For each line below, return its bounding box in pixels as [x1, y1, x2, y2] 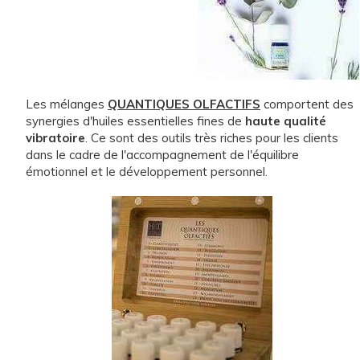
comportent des [264, 96, 354, 112]
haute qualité [245, 112, 326, 129]
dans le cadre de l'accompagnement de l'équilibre [26, 146, 299, 162]
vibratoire [26, 129, 85, 145]
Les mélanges [26, 96, 108, 112]
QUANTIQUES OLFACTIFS [108, 96, 260, 112]
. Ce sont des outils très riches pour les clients [85, 129, 338, 145]
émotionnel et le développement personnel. [26, 163, 268, 179]
